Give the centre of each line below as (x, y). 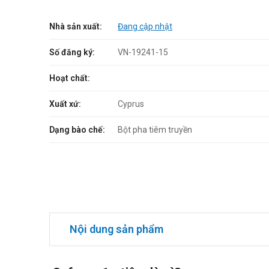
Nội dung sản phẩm (116, 229)
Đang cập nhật (145, 26)
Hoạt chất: (70, 78)
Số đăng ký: (72, 52)
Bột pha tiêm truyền (155, 130)
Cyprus (131, 104)
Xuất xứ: (65, 104)
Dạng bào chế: (77, 130)
